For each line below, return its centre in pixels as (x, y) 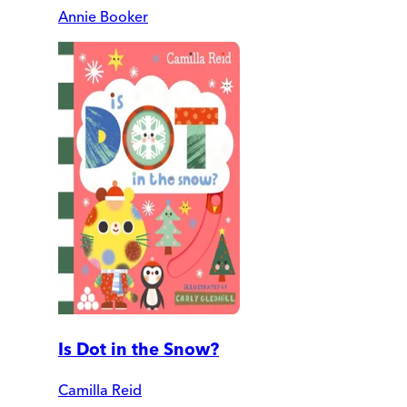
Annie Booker (103, 16)
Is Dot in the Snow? (139, 349)
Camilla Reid (100, 390)
